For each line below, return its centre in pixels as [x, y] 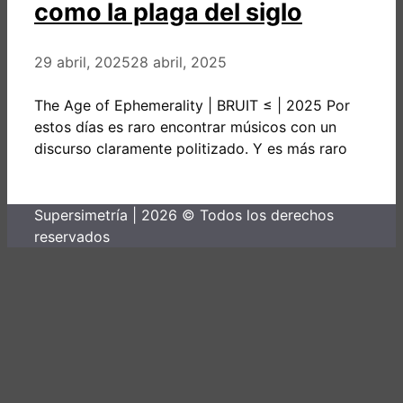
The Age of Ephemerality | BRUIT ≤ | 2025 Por [192, 105]
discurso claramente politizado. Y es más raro [191, 148]
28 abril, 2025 [179, 62]
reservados [72, 236]
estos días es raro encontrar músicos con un [185, 126]
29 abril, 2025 [82, 62]
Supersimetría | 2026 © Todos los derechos [184, 215]
